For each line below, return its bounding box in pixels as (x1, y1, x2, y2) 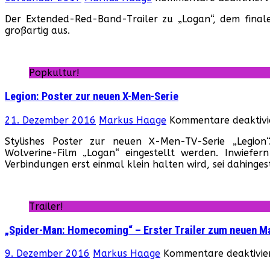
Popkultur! (29, 67, 80, 79)
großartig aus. (5, 25, 70, 37)
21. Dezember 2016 (5, 114, 96, 126)
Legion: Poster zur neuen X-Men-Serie (5, 90, 178, 104)
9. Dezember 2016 (5, 248, 90, 260)
